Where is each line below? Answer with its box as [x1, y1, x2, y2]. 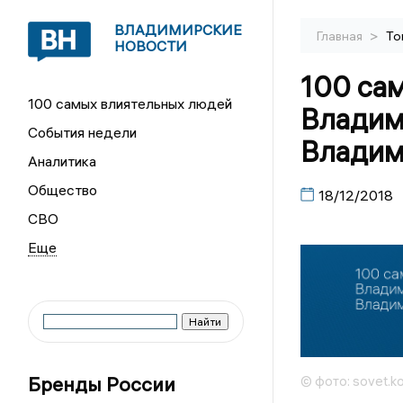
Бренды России [28, 372, 176, 397]
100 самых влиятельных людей [28, 94, 233, 112]
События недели [28, 123, 138, 141]
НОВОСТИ [114, 37, 188, 55]
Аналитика [28, 152, 97, 170]
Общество [28, 181, 98, 199]
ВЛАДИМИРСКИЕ [114, 21, 243, 39]
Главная [316, 28, 365, 44]
